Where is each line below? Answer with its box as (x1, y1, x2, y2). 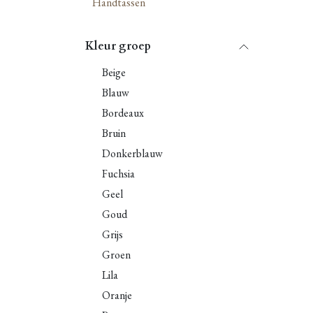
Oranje (102, 288, 132, 303)
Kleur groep (85, 38, 151, 54)
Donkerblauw (102, 146, 163, 161)
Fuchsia (102, 166, 135, 181)
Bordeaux (102, 105, 144, 120)
